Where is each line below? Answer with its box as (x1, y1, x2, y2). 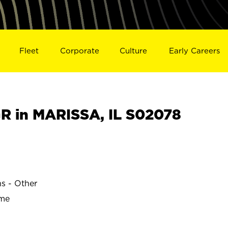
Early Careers (169, 46, 220, 55)
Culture (120, 46, 148, 55)
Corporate (60, 46, 99, 55)
